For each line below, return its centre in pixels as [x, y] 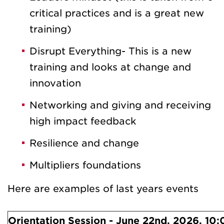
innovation [55, 83]
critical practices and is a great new [117, 13]
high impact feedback [83, 121]
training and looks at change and [110, 67]
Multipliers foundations [85, 165]
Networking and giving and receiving [120, 105]
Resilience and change [84, 143]
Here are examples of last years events [103, 189]
